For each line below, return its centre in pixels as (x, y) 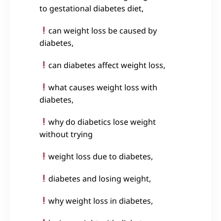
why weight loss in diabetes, (102, 201)
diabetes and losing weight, (101, 178)
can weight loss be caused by (103, 30)
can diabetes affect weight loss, (108, 65)
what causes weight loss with (103, 87)
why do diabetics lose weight (102, 122)
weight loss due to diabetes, (102, 156)
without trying (66, 134)
